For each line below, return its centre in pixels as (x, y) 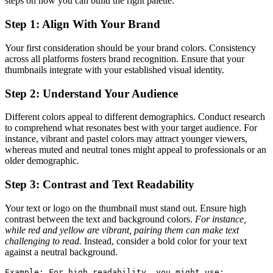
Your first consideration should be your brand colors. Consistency (130, 48)
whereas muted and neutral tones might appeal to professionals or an (136, 150)
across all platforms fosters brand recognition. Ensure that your (125, 58)
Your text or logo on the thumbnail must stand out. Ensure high (126, 208)
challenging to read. (43, 241)
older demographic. (42, 161)
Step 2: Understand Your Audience (91, 93)
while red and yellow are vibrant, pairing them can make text (122, 230)
